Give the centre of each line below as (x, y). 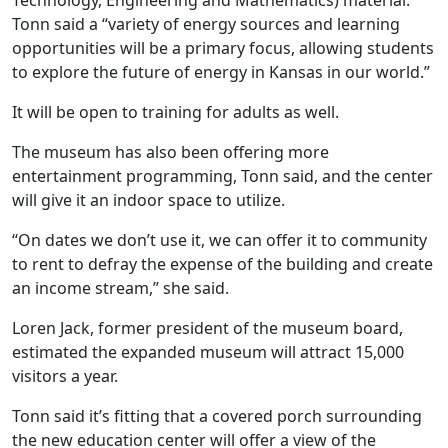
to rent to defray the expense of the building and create (222, 264)
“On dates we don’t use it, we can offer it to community (219, 240)
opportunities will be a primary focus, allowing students (223, 48)
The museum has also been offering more (170, 152)
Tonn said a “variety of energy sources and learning (206, 24)
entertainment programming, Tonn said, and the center (222, 176)
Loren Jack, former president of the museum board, (207, 328)
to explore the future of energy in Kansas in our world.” (221, 72)
